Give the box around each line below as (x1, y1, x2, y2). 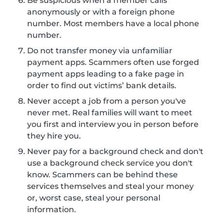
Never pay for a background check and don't (27, 147, 203, 156)
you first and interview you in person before (27, 120, 199, 129)
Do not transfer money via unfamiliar (27, 46, 172, 56)
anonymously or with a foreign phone (27, 7, 175, 17)
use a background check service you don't (27, 158, 193, 168)
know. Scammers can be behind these (27, 170, 178, 180)
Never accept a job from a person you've (27, 96, 186, 106)
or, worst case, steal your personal (27, 193, 160, 203)
